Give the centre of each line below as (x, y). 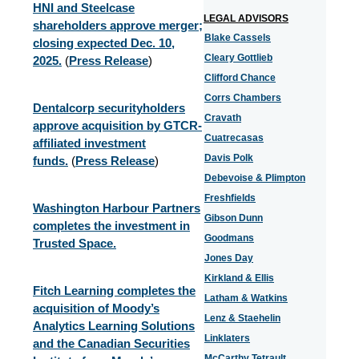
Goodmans (229, 238)
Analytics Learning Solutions (114, 326)
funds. (50, 161)
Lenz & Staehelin (242, 318)
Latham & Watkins (246, 298)
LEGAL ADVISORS (246, 18)
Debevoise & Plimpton (255, 178)
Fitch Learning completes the (114, 290)
